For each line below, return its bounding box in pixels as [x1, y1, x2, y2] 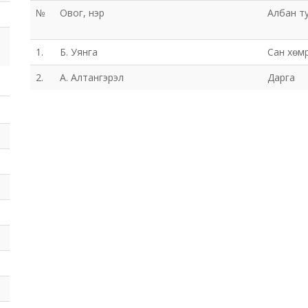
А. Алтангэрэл [60, 71, 124, 84]
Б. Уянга [60, 45, 98, 58]
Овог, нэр [60, 6, 104, 19]
